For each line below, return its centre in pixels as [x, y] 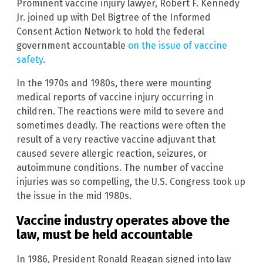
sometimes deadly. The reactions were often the [121, 125]
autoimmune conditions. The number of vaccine [120, 167]
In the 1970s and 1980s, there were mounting [114, 83]
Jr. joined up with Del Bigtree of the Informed [114, 17]
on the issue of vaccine [178, 45]
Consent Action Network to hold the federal [110, 31]
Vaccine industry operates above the [123, 221]
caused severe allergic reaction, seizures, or [112, 153]
